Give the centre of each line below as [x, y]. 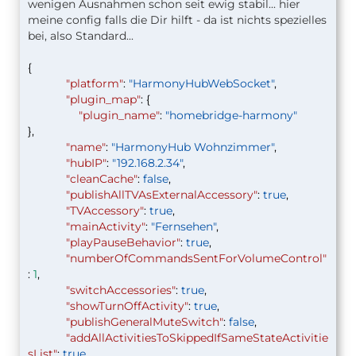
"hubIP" [86, 163]
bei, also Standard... [81, 36]
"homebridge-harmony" [231, 116]
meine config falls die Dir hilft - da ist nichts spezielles [177, 20]
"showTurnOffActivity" [127, 306]
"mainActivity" [106, 227]
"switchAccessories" [121, 290]
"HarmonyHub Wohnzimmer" [193, 147]
